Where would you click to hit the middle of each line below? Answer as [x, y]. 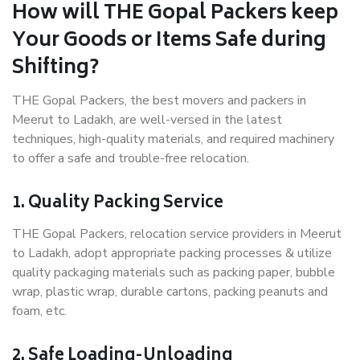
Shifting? [55, 69]
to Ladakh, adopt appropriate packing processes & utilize [172, 254]
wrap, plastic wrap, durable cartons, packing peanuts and [170, 292]
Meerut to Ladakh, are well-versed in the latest [147, 120]
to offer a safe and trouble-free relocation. [131, 159]
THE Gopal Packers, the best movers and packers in [159, 101]
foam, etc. [39, 311]
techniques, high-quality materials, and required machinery [173, 139]
